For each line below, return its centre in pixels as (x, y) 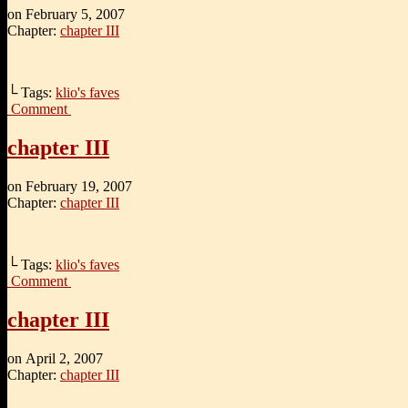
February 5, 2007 (75, 14)
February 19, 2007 (79, 186)
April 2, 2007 (64, 358)
